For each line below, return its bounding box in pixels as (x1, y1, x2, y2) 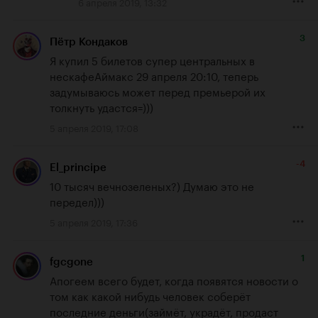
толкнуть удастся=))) (50, 97, 153, 115)
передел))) (50, 192, 104, 209)
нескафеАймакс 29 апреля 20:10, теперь (50, 66, 258, 84)
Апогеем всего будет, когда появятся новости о (50, 270, 298, 288)
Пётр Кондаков (50, 35, 128, 48)
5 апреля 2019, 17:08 (50, 119, 138, 134)
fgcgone (50, 255, 93, 268)
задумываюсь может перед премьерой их (50, 82, 265, 99)
